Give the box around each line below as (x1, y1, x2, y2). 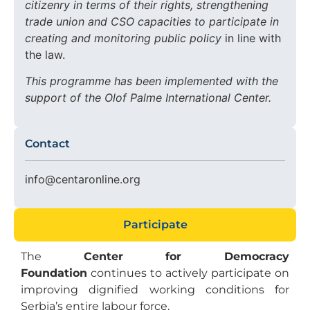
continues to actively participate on (87, 266, 289, 280)
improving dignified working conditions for (21, 283, 289, 297)
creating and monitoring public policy (25, 31, 225, 46)
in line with (225, 31, 281, 46)
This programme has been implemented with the (25, 74, 278, 89)
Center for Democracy (83, 250, 290, 264)
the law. (25, 48, 65, 62)
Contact (25, 136, 70, 150)
